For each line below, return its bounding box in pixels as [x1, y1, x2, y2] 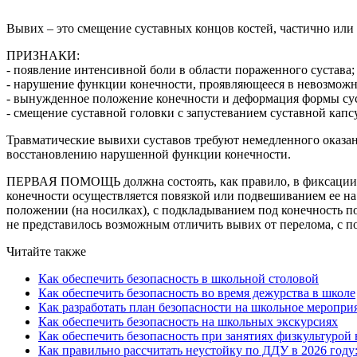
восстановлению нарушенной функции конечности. [6, 147, 291, 161]
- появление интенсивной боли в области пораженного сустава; [6, 62, 355, 76]
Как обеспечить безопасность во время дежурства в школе [38, 285, 355, 300]
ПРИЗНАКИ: [6, 48, 80, 62]
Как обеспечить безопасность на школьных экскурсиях [38, 314, 338, 328]
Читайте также [6, 244, 86, 258]
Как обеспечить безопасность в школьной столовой [38, 271, 319, 285]
